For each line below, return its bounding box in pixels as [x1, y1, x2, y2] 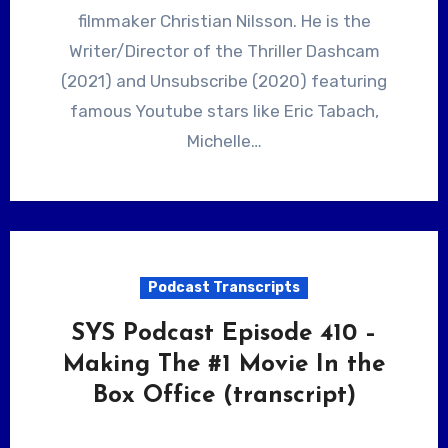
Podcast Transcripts [148, 278, 300, 296]
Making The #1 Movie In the [63, 352, 385, 377]
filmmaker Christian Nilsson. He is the [77, 10, 371, 31]
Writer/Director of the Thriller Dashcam [68, 40, 380, 61]
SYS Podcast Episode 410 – [71, 321, 377, 346]
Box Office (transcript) [92, 383, 356, 408]
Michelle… [186, 130, 262, 151]
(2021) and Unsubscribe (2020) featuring [61, 70, 387, 91]
